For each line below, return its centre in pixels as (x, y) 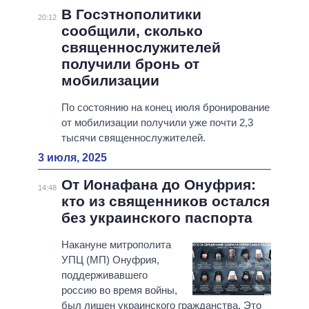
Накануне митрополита (116, 245)
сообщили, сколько (132, 31)
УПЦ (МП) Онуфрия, (110, 260)
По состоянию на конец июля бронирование (165, 108)
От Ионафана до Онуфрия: (158, 185)
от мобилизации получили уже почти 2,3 (157, 123)
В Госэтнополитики (131, 14)
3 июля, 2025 (72, 158)
